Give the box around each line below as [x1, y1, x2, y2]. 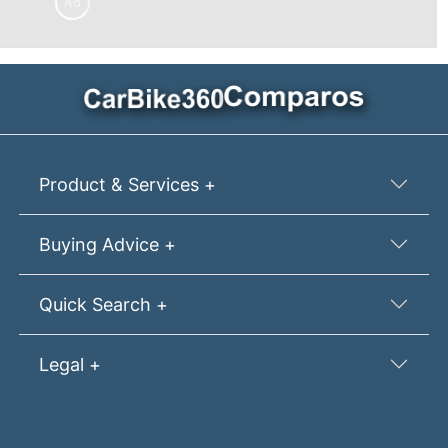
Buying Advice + [38, 233, 176, 255]
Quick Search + [38, 293, 168, 315]
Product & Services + [38, 173, 216, 195]
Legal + [38, 353, 101, 375]
